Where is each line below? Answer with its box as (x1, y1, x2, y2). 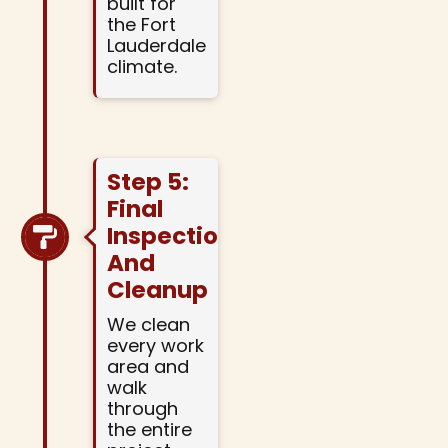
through (106, 396, 178, 422)
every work (106, 333, 204, 359)
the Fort (106, 12, 176, 38)
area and (106, 354, 189, 380)
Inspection (106, 220, 233, 253)
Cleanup (106, 274, 208, 307)
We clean (106, 312, 190, 338)
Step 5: (106, 166, 189, 199)
